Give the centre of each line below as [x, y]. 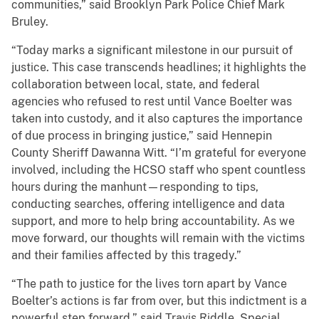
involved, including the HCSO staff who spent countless [158, 170]
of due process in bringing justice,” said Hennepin [142, 136]
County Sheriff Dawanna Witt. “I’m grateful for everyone [159, 153]
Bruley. [30, 22]
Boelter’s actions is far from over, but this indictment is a [159, 301]
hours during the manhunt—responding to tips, [135, 187]
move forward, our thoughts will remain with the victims [158, 239]
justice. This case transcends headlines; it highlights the [159, 68]
